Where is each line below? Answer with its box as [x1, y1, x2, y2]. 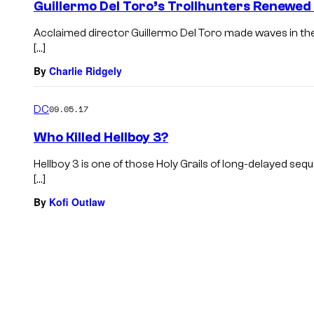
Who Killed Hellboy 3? [34, 129, 168, 145]
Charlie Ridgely [49, 63, 122, 78]
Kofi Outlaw [49, 194, 105, 209]
